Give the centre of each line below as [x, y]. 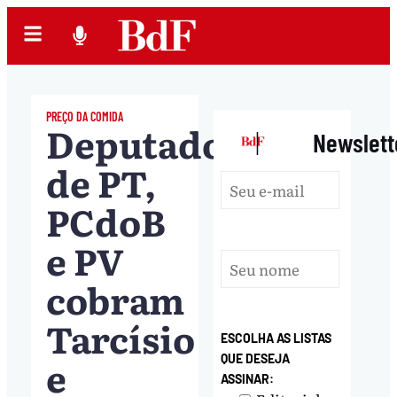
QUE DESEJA [256, 359]
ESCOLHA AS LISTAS [276, 339]
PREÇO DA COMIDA [84, 116]
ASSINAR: [248, 379]
